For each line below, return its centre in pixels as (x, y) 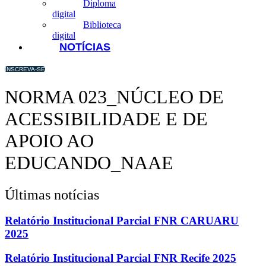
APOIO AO (49, 141)
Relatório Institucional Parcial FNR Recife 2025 (121, 258)
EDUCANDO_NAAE (89, 163)
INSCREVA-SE (25, 69)
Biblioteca (102, 24)
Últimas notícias (52, 194)
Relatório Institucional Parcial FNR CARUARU (122, 221)
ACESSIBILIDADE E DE (106, 119)
